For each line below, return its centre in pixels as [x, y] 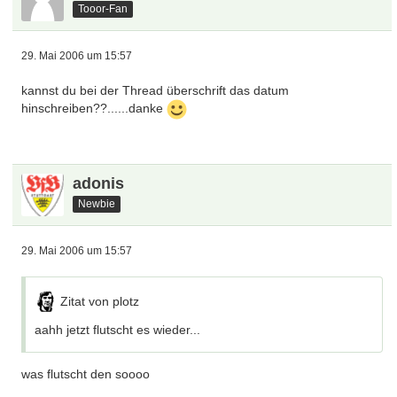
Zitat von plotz [100, 301]
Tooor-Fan [103, 8]
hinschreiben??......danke [94, 109]
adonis [99, 183]
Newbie [97, 203]
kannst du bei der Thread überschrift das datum [156, 90]
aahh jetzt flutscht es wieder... [118, 330]
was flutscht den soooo [86, 374]
